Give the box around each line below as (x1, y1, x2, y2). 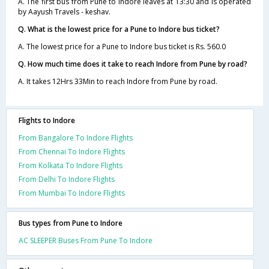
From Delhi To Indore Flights (19, 174, 115, 184)
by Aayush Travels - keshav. (18, 6, 110, 17)
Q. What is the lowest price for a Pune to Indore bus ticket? (18, 23, 220, 34)
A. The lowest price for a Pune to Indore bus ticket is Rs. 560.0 (18, 41, 226, 52)
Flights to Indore (19, 115, 75, 125)
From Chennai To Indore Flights (19, 146, 125, 157)
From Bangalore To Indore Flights (19, 132, 133, 143)
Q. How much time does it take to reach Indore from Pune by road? (18, 58, 247, 69)
